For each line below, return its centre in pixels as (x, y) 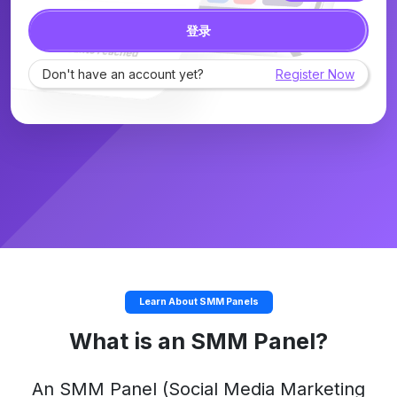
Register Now (315, 74)
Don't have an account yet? (123, 74)
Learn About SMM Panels (198, 302)
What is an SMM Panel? (198, 341)
